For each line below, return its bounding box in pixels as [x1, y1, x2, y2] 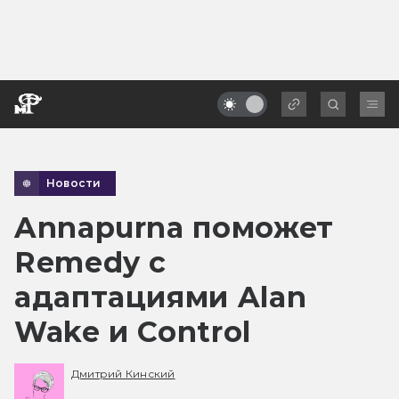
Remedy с [14, 244, 167, 280]
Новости [46, 175, 102, 190]
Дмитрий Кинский [71, 367, 175, 381]
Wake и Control [14, 313, 251, 349]
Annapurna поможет [14, 209, 334, 245]
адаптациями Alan [14, 279, 307, 314]
